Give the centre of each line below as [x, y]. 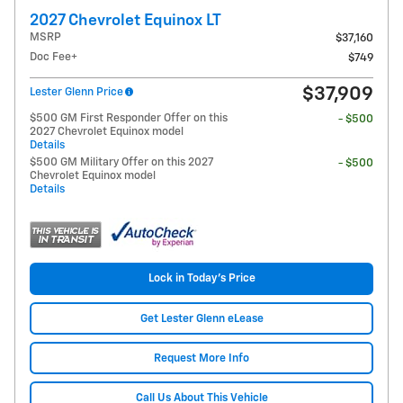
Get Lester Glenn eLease [201, 318]
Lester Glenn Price [76, 92]
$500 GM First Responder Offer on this [129, 118]
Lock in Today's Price [201, 279]
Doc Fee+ [54, 57]
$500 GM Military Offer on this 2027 [121, 162]
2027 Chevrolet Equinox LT [125, 20]
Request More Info [201, 358]
